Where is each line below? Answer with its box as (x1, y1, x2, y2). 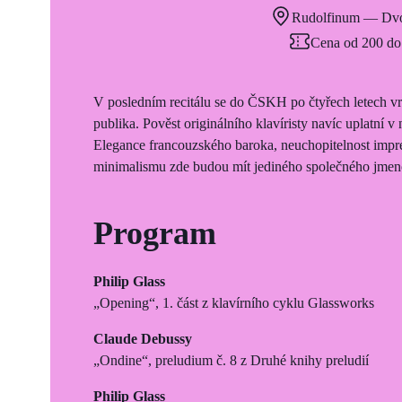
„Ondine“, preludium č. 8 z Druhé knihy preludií (93, 352, 369, 368)
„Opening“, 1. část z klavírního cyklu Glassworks (93, 294, 374, 310)
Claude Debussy (93, 330, 192, 346)
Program (93, 214, 216, 251)
